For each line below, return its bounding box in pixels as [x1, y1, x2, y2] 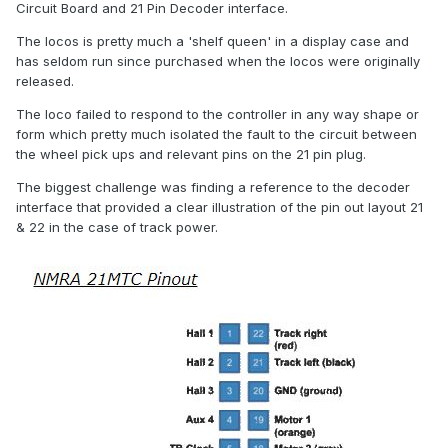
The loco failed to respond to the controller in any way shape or [16, 106, 419, 123]
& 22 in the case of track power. [16, 219, 218, 236]
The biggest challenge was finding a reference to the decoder [16, 179, 410, 196]
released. [16, 73, 74, 90]
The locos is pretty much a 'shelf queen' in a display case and [16, 33, 409, 50]
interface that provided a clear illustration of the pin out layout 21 [16, 199, 423, 216]
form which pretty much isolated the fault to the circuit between [16, 126, 417, 143]
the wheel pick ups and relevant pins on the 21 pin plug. [16, 146, 366, 163]
